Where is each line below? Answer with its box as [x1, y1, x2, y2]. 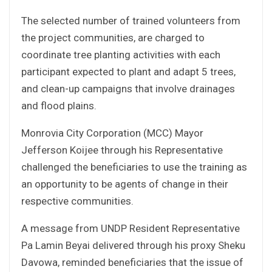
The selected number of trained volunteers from [21, 14, 240, 27]
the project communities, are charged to [21, 31, 205, 44]
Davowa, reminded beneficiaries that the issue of [21, 256, 243, 268]
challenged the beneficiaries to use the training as [21, 160, 247, 173]
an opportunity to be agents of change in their [21, 177, 228, 190]
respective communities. [21, 194, 134, 207]
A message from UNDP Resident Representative [21, 222, 240, 234]
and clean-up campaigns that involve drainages [21, 82, 235, 95]
